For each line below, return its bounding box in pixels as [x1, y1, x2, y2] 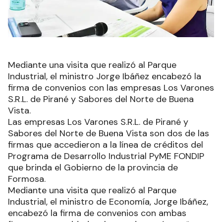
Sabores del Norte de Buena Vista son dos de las [8, 127, 209, 139]
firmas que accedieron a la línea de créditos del [8, 138, 203, 151]
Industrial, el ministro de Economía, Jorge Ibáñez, [8, 195, 208, 208]
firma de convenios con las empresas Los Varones [8, 81, 214, 94]
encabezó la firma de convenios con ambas [8, 207, 186, 219]
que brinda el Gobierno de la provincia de [8, 161, 178, 173]
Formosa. [8, 172, 46, 185]
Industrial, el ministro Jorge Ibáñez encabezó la [8, 70, 201, 82]
